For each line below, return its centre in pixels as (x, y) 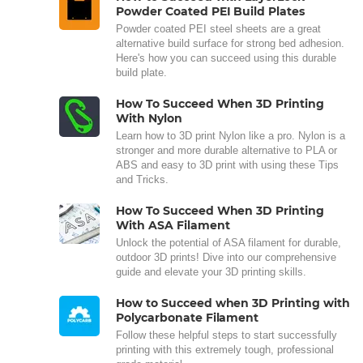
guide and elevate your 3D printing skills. (211, 271)
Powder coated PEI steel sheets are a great (218, 28)
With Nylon (149, 118)
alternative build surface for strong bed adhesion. (230, 43)
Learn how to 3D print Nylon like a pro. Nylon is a (231, 135)
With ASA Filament (173, 225)
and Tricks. (142, 179)
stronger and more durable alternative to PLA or (226, 150)
